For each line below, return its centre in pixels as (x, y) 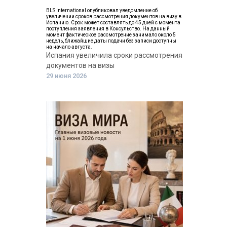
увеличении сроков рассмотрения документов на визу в (114, 16)
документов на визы (80, 65)
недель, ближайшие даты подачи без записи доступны (111, 41)
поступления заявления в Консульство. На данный (108, 29)
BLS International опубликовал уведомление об (102, 10)
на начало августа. (69, 47)
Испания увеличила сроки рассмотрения (114, 55)
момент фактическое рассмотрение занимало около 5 (111, 35)
